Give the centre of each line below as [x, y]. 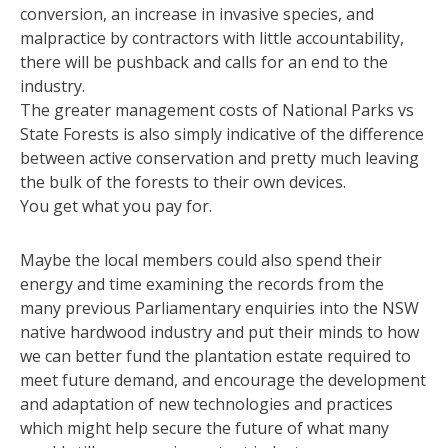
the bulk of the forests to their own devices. [183, 181]
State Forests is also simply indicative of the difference [222, 133]
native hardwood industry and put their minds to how [219, 331]
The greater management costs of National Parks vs [217, 109]
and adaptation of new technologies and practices [206, 403]
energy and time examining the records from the [202, 283]
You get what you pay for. [116, 205]
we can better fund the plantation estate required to [215, 355]
